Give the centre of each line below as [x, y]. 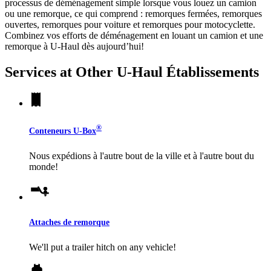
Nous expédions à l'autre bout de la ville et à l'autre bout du [142, 155]
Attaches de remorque [69, 222]
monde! [44, 166]
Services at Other [61, 72]
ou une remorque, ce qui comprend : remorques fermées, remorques [133, 13]
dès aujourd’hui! [112, 46]
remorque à [28, 46]
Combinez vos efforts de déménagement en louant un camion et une [134, 35]
